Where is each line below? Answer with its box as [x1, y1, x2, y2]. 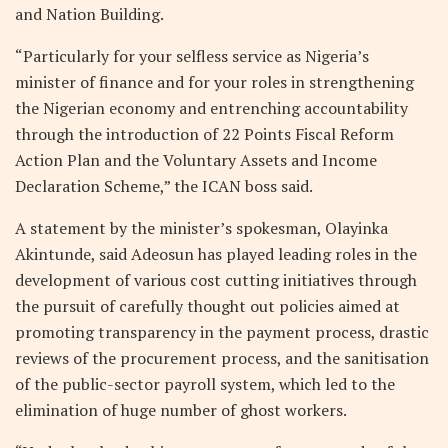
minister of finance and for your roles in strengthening [15, 70, 414, 93]
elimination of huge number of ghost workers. [15, 398, 347, 421]
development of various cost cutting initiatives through [15, 268, 417, 291]
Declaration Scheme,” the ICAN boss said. [15, 174, 313, 197]
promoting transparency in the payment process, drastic [15, 320, 429, 343]
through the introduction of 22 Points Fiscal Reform [15, 122, 394, 145]
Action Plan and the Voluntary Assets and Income [15, 148, 377, 171]
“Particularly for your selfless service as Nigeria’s [15, 44, 369, 67]
